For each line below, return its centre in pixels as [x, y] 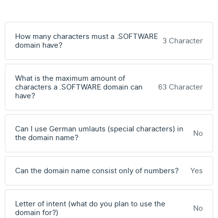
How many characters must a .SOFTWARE [87, 36]
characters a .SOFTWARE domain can [79, 87]
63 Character [181, 87]
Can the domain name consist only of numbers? [97, 171]
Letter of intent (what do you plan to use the [90, 204]
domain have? [39, 45]
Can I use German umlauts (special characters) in [99, 129]
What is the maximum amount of [70, 78]
